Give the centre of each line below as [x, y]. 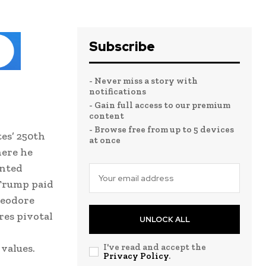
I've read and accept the [155, 247]
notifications [118, 91]
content [107, 115]
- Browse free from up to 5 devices [161, 129]
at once [105, 140]
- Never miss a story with [143, 80]
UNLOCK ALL [164, 219]
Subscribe [122, 46]
